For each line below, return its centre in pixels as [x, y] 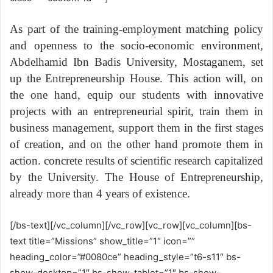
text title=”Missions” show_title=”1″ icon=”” [102, 241]
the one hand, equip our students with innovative [136, 94]
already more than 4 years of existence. [100, 193]
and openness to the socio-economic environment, [136, 45]
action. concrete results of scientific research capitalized [136, 160]
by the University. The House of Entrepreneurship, [136, 177]
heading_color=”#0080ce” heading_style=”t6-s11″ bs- [125, 257]
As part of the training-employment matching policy [136, 29]
